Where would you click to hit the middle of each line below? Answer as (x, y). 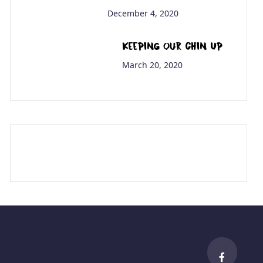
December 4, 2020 (143, 13)
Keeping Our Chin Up (172, 45)
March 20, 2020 (152, 65)
